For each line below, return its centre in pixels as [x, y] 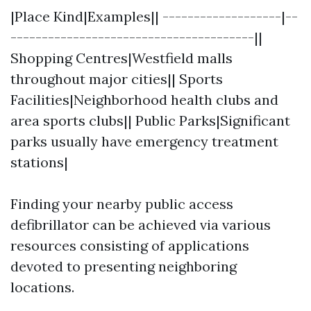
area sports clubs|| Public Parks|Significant [150, 120]
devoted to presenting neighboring [124, 266]
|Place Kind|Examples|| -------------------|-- [154, 16]
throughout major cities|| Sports [117, 79]
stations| [39, 162]
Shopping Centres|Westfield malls [121, 58]
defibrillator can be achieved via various [141, 225]
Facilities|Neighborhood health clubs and [144, 100]
